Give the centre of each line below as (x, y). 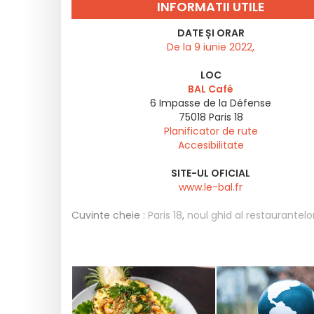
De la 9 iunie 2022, (211, 47)
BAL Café (211, 89)
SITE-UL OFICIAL (211, 173)
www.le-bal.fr (211, 187)
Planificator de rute (211, 131)
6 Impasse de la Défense (211, 103)
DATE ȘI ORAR (211, 33)
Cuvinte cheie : (108, 215)
